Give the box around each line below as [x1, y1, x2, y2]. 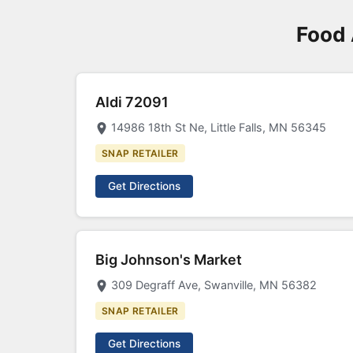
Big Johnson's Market [95, 251, 242, 268]
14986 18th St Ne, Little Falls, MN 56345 [111, 121, 326, 134]
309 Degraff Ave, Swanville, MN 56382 [111, 278, 317, 292]
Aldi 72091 [95, 94, 169, 110]
